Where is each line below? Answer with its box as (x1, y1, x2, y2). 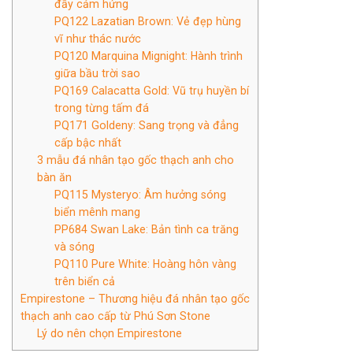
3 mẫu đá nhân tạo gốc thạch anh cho (37, 153, 235, 166)
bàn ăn (37, 170, 72, 184)
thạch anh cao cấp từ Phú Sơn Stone (20, 309, 210, 322)
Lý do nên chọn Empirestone (37, 326, 183, 340)
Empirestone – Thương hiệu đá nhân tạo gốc (20, 292, 250, 305)
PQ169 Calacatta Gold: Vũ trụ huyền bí (54, 84, 249, 97)
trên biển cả (54, 274, 115, 288)
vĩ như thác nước (54, 32, 141, 45)
